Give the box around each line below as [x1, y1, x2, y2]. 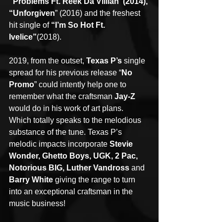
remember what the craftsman [9, 92, 114, 101]
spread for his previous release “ [9, 68, 121, 77]
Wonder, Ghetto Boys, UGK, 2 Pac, [9, 151, 140, 160]
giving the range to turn [53, 175, 137, 184]
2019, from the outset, [9, 56, 86, 65]
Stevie [110, 139, 135, 148]
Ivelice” [9, 32, 37, 41]
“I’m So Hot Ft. [51, 20, 107, 29]
